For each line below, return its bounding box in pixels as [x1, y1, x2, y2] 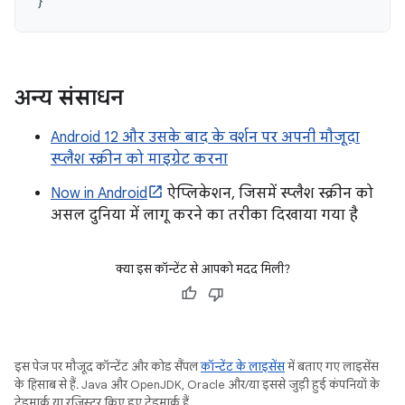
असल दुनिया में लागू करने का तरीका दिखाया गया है [51, 205, 358, 224]
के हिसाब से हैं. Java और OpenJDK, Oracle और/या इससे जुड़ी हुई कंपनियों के [14, 376, 380, 392]
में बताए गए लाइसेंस [285, 358, 379, 374]
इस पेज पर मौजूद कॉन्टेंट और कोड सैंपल [14, 358, 201, 374]
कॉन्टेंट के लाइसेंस [201, 358, 285, 374]
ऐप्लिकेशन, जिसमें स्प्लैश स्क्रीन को [164, 184, 373, 202]
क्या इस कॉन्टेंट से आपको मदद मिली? [115, 260, 290, 277]
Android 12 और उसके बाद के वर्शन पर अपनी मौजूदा [51, 127, 360, 146]
